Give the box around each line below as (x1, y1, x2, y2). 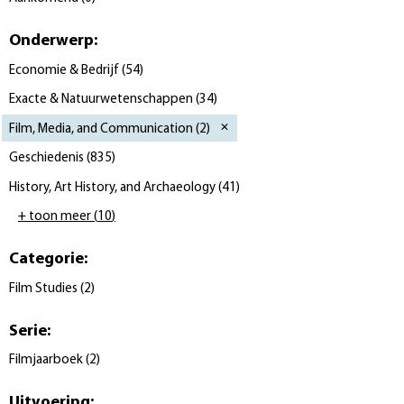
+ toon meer (18, 210, 91, 224)
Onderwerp (9, 32, 94, 50)
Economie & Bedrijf (9, 63, 119, 78)
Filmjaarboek (9, 353, 83, 367)
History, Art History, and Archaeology (9, 180, 216, 195)
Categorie (9, 251, 84, 268)
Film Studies (9, 281, 78, 296)
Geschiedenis (9, 151, 84, 165)
